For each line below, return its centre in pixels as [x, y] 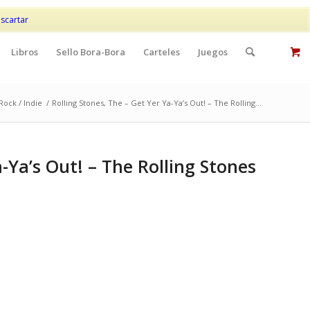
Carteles [162, 52]
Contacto [198, 10]
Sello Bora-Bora [91, 52]
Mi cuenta [147, 10]
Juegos [213, 52]
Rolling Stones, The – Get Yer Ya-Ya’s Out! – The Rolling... [157, 103]
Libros [25, 52]
